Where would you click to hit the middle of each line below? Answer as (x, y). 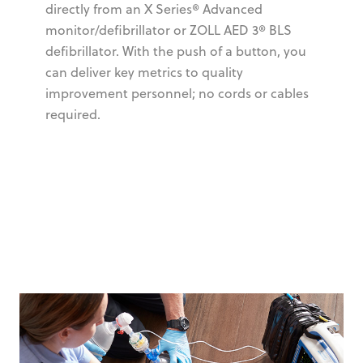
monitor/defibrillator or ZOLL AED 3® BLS (169, 30)
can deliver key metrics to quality (144, 73)
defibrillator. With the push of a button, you (176, 51)
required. (73, 115)
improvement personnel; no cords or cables (177, 94)
